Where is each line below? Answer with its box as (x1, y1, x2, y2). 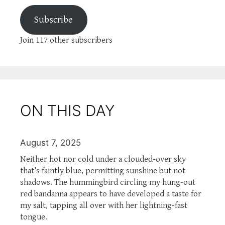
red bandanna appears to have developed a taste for (20, 188, 201, 199)
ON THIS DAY (20, 101, 115, 120)
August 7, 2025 (20, 137, 81, 148)
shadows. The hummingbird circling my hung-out (20, 177, 195, 187)
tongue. (20, 211, 47, 222)
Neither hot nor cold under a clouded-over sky (20, 154, 186, 164)
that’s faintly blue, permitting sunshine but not (20, 165, 185, 176)
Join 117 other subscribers (20, 35, 113, 46)
